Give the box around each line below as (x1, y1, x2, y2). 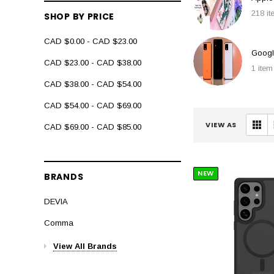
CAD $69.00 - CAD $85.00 (44, 122, 141, 132)
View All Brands (53, 242, 117, 251)
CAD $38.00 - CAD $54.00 (44, 80, 141, 89)
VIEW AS (206, 120, 237, 130)
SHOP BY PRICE (44, 10, 115, 23)
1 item (251, 63, 273, 73)
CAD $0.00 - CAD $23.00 (44, 37, 137, 46)
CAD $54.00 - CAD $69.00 (44, 101, 141, 111)
